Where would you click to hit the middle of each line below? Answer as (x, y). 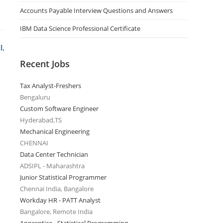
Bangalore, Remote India (56, 212)
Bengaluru (35, 97)
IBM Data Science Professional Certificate (80, 28)
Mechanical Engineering (55, 131)
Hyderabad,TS (41, 120)
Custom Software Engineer (59, 109)
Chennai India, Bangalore (57, 189)
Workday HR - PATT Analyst (60, 200)
